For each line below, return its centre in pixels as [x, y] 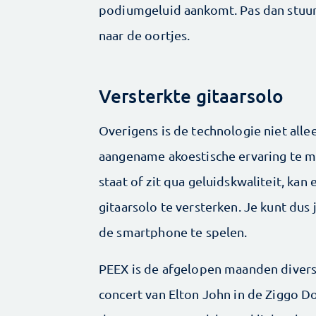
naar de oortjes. [146, 35]
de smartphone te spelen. [173, 232]
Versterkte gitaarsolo [192, 96]
